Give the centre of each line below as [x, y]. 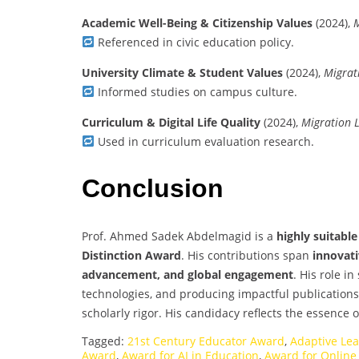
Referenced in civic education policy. [194, 42]
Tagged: [105, 341]
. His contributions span [247, 255]
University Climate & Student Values [182, 72]
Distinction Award [131, 255]
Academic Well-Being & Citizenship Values [197, 22]
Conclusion [153, 189]
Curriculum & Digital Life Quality [171, 122]
